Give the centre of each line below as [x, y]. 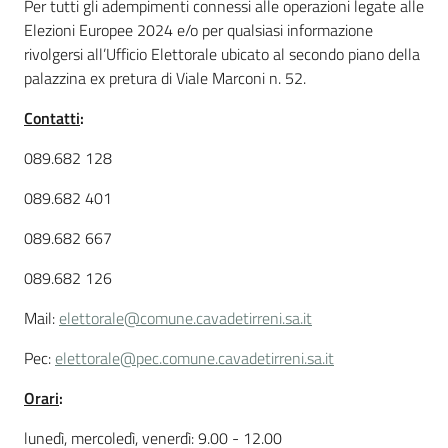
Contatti [52, 118]
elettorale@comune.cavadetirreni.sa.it [185, 318]
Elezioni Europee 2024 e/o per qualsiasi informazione [198, 30]
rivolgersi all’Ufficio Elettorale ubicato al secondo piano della [222, 54]
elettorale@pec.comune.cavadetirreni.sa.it [194, 358]
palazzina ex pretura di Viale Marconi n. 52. [165, 78]
